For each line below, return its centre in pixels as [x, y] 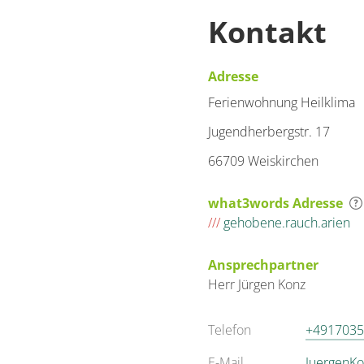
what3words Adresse [275, 203]
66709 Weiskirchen [263, 161]
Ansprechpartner [263, 265]
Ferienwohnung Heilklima [282, 102]
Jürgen [258, 284]
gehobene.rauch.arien [285, 223]
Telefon [230, 330]
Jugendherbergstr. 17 [269, 132]
